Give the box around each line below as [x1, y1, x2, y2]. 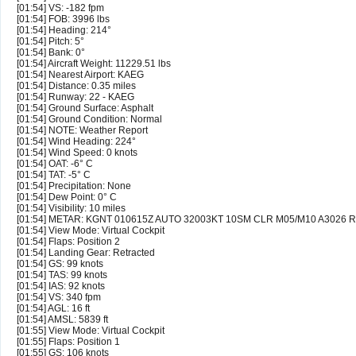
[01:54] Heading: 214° [17, 25, 111, 37]
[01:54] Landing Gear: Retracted [17, 247, 155, 259]
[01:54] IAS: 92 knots [17, 281, 105, 292]
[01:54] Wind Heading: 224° [17, 136, 136, 148]
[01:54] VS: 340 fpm [17, 292, 101, 304]
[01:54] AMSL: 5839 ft [17, 314, 108, 326]
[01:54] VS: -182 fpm [17, 2, 104, 14]
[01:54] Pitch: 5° [17, 36, 84, 48]
